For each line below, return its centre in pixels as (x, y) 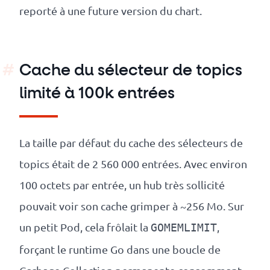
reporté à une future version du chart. (111, 11)
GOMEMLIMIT (184, 228)
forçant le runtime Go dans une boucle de (120, 250)
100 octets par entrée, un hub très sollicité (122, 185)
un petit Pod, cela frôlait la (85, 227)
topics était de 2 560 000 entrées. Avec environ (133, 164)
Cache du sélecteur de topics (131, 71)
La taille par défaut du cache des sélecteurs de (131, 143)
